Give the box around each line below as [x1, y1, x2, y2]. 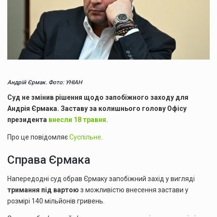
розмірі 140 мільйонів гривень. [7, 197, 105, 205]
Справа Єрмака [7, 153, 90, 167]
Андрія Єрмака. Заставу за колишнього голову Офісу [7, 105, 186, 113]
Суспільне [69, 133, 101, 141]
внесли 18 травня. [48, 116, 108, 124]
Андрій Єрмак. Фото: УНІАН [7, 79, 82, 86]
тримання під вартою [7, 186, 79, 194]
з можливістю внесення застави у [79, 186, 188, 194]
